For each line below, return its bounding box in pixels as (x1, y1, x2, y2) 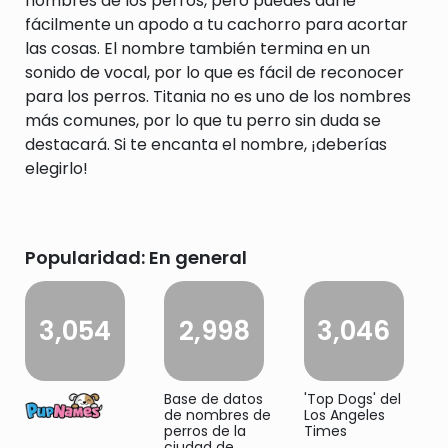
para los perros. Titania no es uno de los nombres (25, 85, 411, 108)
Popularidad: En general (25, 245, 247, 270)
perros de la (164, 421, 247, 441)
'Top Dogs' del (303, 389, 401, 409)
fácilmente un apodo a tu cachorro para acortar (25, 13, 408, 36)
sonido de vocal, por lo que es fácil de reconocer (25, 61, 404, 84)
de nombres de (164, 405, 272, 425)
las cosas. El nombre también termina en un (25, 37, 370, 60)
